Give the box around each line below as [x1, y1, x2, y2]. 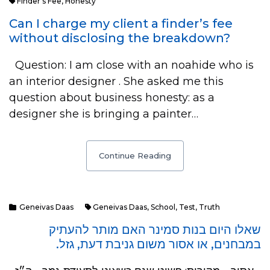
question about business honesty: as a [9, 91, 215, 104]
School [151, 202, 175, 212]
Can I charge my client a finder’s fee [9, 16, 233, 31]
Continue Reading [99, 151, 171, 160]
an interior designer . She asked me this [9, 75, 224, 88]
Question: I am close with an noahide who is [9, 58, 254, 72]
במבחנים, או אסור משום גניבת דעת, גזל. [53, 237, 261, 251]
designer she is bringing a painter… [9, 107, 198, 121]
